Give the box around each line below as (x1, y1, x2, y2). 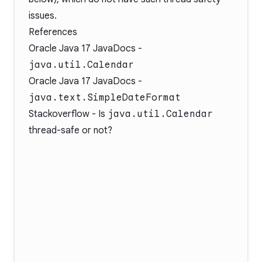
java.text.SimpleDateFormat (29, 92, 181, 104)
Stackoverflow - (29, 108, 98, 120)
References (29, 26, 77, 38)
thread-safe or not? (29, 125, 112, 136)
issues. (29, 10, 57, 22)
